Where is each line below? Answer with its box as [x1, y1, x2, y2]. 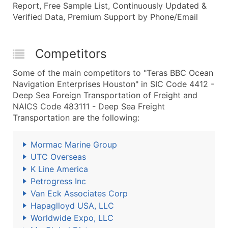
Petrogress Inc [31, 176, 86, 186]
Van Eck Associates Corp [31, 188, 128, 198]
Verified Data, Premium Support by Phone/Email [13, 12, 198, 22]
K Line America [31, 164, 88, 174]
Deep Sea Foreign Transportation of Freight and [13, 90, 197, 100]
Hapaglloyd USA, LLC [31, 201, 114, 211]
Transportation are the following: [13, 112, 139, 123]
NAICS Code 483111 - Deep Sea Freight [13, 101, 165, 111]
